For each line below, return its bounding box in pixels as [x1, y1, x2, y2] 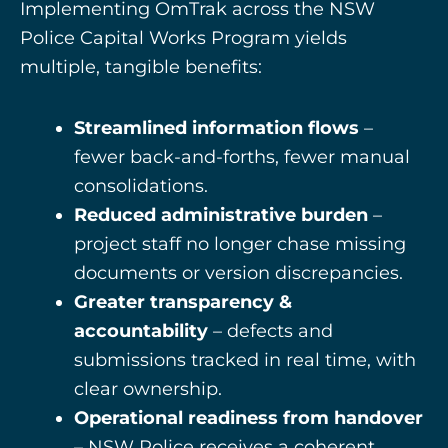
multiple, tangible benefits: [20, 56, 262, 79]
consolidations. [74, 174, 208, 197]
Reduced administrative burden [74, 203, 368, 226]
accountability [74, 319, 208, 342]
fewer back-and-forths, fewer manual [74, 145, 410, 168]
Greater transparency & [74, 290, 292, 313]
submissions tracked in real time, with [74, 348, 416, 371]
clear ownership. [74, 377, 222, 400]
